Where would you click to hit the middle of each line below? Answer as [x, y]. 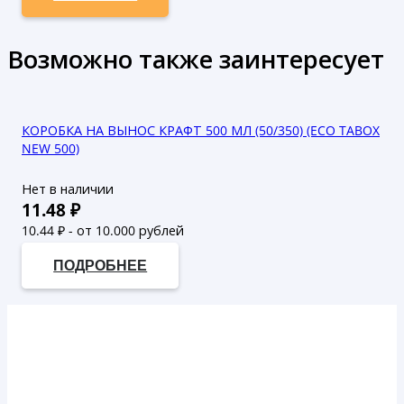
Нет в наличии [68, 188]
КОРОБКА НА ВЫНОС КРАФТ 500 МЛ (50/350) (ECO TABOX [201, 130]
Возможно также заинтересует [196, 59]
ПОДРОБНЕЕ [101, 266]
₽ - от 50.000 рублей [112, 248]
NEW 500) [50, 148]
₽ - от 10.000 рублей [119, 230]
